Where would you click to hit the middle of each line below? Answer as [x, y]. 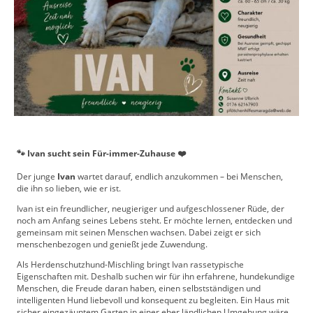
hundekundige [267, 277]
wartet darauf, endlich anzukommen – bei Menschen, [179, 176]
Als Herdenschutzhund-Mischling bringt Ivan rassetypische [130, 265]
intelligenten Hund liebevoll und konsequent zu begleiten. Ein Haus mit [153, 300]
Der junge [37, 176]
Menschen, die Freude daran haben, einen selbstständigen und [139, 289]
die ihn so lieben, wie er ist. [69, 188]
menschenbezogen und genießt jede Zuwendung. [112, 245]
